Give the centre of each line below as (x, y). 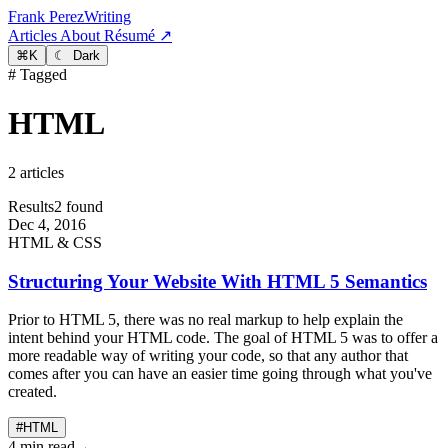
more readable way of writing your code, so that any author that (208, 356)
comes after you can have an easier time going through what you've (220, 374)
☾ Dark (77, 55)
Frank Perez (46, 16)
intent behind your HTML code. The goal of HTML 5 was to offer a (223, 338)
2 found (78, 206)
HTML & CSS (55, 242)
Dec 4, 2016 (47, 224)
